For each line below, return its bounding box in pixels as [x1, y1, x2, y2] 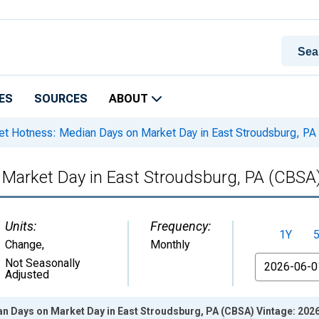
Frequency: [150, 219, 211, 234]
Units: [5, 219, 36, 234]
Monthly [150, 238, 190, 251]
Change [5, 238, 42, 251]
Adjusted [5, 268, 49, 281]
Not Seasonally [5, 256, 80, 270]
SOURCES [34, 92, 88, 105]
